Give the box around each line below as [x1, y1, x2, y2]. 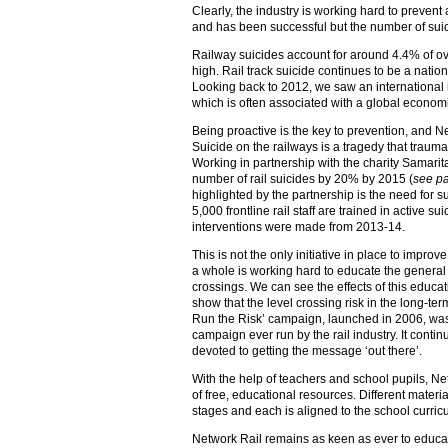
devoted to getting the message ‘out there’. [192, 344, 422, 358]
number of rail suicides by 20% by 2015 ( [192, 172, 413, 186]
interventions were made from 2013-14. [192, 220, 405, 234]
